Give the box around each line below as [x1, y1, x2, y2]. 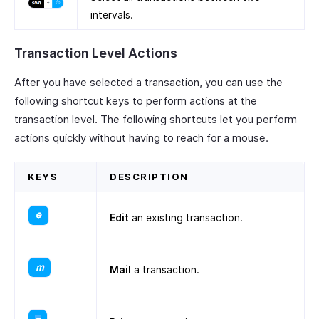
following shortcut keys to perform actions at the [14, 94, 257, 108]
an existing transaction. [129, 211, 243, 224]
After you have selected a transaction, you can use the [14, 75, 283, 90]
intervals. [90, 9, 133, 21]
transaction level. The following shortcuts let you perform [14, 113, 297, 127]
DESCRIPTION [110, 171, 189, 183]
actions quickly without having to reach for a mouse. [14, 131, 268, 145]
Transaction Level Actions [14, 46, 177, 61]
